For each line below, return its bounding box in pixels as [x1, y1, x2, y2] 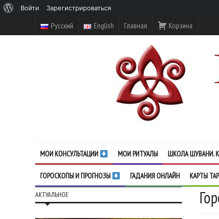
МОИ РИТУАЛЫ [118, 149, 158, 158]
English [93, 21, 114, 30]
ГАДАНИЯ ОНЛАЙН [130, 171, 180, 180]
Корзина [167, 21, 193, 30]
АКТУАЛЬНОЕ [35, 190, 68, 199]
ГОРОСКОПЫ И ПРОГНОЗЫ [40, 171, 112, 180]
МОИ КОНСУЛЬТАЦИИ [40, 149, 100, 158]
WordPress [13, 19, 46, 27]
